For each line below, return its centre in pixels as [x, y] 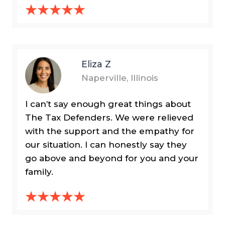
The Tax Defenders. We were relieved [109, 118]
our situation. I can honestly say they [106, 145]
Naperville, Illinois [120, 78]
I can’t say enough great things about [108, 104]
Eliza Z [96, 64]
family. [39, 172]
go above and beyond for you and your [112, 158]
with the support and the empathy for [110, 131]
